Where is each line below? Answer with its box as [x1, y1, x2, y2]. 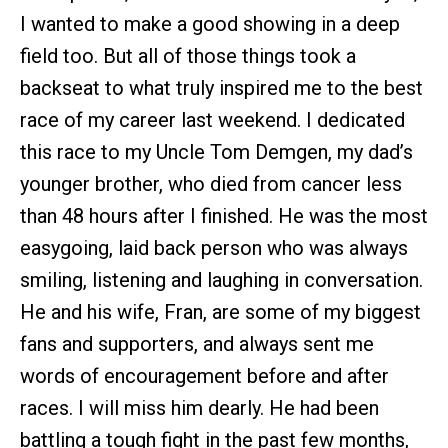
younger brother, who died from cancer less [20, 171, 402, 196]
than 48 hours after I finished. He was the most [20, 203, 428, 228]
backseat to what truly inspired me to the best [20, 75, 423, 100]
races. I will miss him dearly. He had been [20, 395, 379, 420]
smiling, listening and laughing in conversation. [20, 267, 423, 292]
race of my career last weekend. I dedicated [20, 107, 405, 132]
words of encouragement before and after [20, 363, 389, 388]
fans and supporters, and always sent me [20, 331, 374, 356]
